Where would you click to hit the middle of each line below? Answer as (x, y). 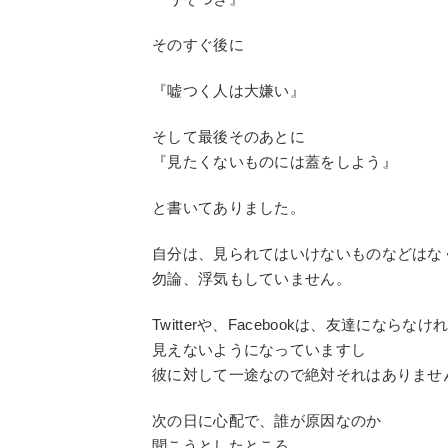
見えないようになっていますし (259, 350)
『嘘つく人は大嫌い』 (228, 91)
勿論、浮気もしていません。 (251, 279)
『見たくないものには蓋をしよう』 (274, 162)
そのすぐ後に (198, 45)
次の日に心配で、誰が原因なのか (267, 421)
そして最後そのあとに (228, 137)
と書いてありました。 (228, 208)
